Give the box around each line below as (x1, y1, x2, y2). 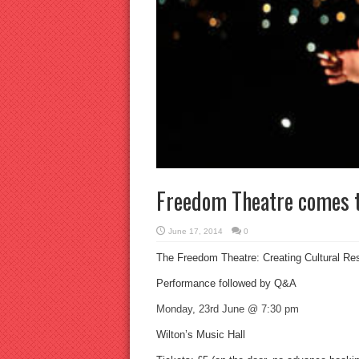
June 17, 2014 (167, 227, 223, 236)
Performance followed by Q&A (155, 277, 296, 290)
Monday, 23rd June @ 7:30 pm (155, 303, 299, 316)
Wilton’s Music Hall (155, 329, 245, 341)
